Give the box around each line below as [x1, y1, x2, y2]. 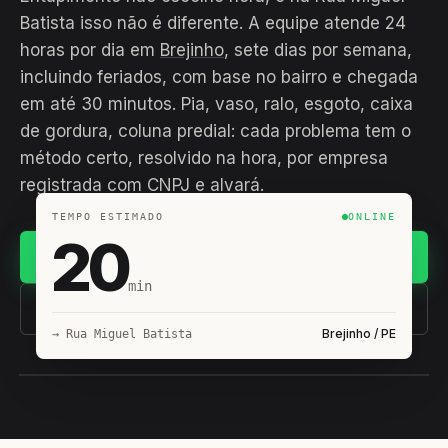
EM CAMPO [336, 401, 400, 412]
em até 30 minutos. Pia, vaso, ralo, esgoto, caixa [20, 94, 413, 114]
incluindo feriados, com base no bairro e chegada [20, 67, 418, 87]
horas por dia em [20, 40, 160, 60]
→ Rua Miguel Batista [52, 327, 192, 341]
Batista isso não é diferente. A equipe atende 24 [20, 13, 406, 33]
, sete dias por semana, [224, 40, 412, 60]
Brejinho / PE [322, 326, 396, 341]
